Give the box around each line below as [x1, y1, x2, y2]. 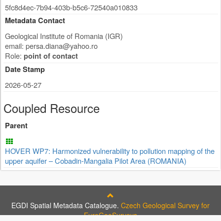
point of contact [24, 51, 78, 61]
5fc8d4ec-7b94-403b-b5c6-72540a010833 [5, 2, 138, 12]
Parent [5, 120, 28, 131]
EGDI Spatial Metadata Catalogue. [11, 200, 121, 210]
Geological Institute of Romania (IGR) [5, 31, 123, 41]
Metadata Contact [5, 15, 65, 26]
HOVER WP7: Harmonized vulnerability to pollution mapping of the [5, 146, 215, 156]
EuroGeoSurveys [84, 210, 137, 220]
